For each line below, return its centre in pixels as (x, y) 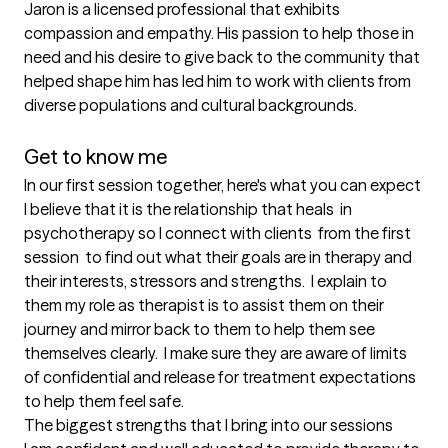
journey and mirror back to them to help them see (199, 329)
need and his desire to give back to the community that (222, 57)
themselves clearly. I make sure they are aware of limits (215, 353)
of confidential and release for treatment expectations (220, 377)
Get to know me (95, 157)
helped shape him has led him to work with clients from (217, 81)
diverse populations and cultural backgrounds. (190, 105)
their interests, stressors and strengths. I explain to (205, 281)
